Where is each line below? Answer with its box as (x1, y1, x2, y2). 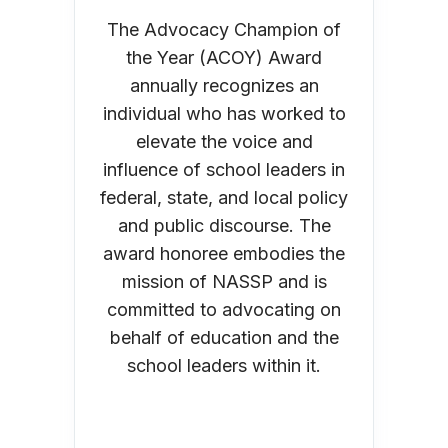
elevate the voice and (135, 130, 313, 152)
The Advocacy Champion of (107, 18, 341, 40)
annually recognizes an (129, 74, 319, 96)
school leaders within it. (127, 354, 321, 376)
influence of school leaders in (103, 158, 345, 180)
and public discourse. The (117, 214, 331, 236)
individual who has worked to (102, 102, 346, 124)
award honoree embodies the (103, 242, 345, 264)
